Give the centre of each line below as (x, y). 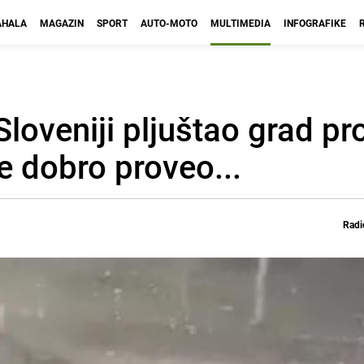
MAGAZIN (62, 23)
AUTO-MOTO (169, 23)
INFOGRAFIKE (315, 23)
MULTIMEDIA (240, 23)
